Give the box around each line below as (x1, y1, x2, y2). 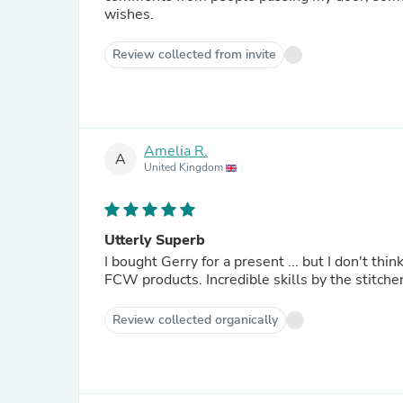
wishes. (104, 4, 154, 24)
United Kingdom (144, 160, 226, 175)
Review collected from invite (112, 46, 276, 63)
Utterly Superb (104, 230, 205, 250)
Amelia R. (144, 141, 208, 162)
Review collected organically (112, 311, 278, 328)
